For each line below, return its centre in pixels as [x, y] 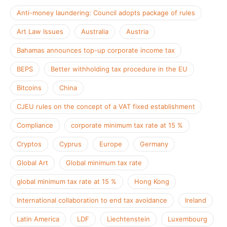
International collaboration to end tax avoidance [92, 200]
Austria [137, 31]
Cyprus [70, 144]
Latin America [38, 219]
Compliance [35, 125]
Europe [111, 144]
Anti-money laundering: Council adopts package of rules [106, 12]
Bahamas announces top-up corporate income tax [96, 50]
